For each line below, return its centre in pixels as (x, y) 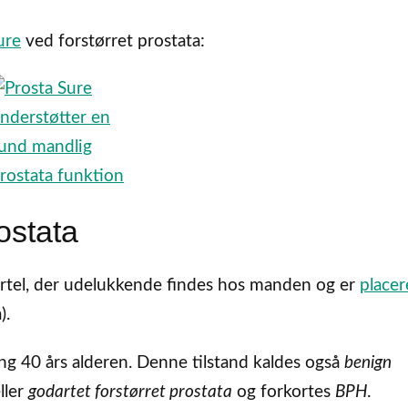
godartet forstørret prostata (130, 393)
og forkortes (284, 393)
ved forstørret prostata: (113, 41)
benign (368, 363)
